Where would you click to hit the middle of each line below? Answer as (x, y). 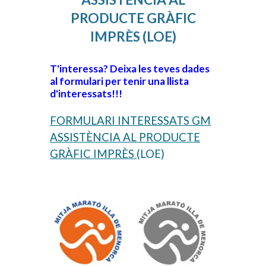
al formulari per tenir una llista (120, 81)
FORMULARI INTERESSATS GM (131, 120)
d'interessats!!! (86, 93)
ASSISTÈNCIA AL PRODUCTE (125, 137)
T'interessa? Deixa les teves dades (130, 68)
